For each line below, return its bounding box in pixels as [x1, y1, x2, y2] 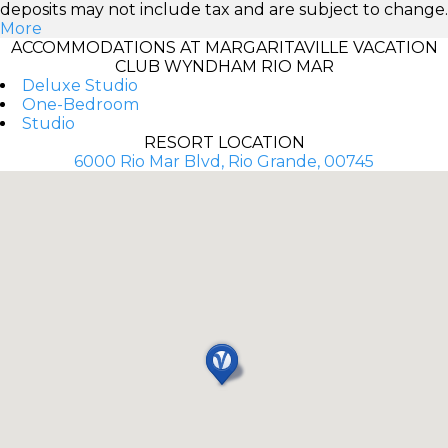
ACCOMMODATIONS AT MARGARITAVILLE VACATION [10, 37, 438, 57]
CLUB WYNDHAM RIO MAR [114, 56, 334, 76]
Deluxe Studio [22, 75, 138, 95]
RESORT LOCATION [143, 132, 305, 152]
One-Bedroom [22, 94, 139, 114]
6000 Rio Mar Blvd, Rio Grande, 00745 [74, 151, 374, 171]
